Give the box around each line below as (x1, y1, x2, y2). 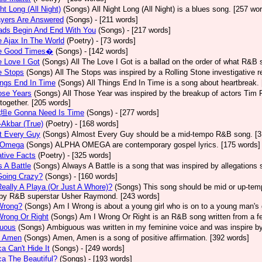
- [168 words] (75, 119, 119, 128)
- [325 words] (67, 151, 111, 160)
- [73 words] (96, 36, 136, 45)
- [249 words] (81, 244, 125, 253)
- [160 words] (74, 172, 118, 181)
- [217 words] (127, 26, 171, 35)
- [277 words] (115, 108, 159, 117)
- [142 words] (84, 47, 128, 56)
